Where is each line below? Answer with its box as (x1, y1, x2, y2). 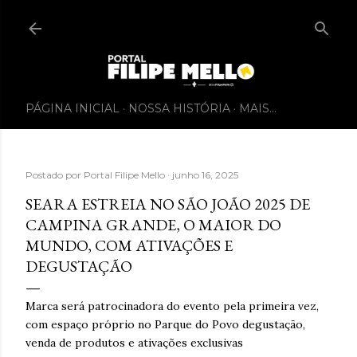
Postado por (25, 168, 84, 181)
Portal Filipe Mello (84, 168, 165, 181)
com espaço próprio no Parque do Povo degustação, (25, 316, 305, 331)
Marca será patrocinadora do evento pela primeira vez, (25, 298, 319, 313)
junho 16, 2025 (172, 168, 238, 181)
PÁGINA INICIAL (25, 100, 120, 116)
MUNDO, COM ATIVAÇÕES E (25, 234, 233, 256)
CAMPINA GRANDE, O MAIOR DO (25, 214, 281, 235)
